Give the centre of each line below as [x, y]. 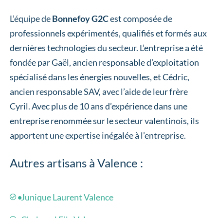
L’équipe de [31, 18]
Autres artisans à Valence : [78, 163]
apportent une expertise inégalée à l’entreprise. [98, 135]
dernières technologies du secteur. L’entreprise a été [106, 47]
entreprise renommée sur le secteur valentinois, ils [104, 120]
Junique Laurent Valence [67, 197]
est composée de [140, 18]
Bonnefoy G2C [80, 18]
